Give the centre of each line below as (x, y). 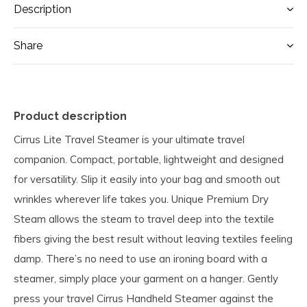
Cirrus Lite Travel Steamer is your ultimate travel (129, 139)
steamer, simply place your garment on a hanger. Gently (146, 279)
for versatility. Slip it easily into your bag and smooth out (147, 179)
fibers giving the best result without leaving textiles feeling (153, 239)
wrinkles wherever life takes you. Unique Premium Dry (141, 199)
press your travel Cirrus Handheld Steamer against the (144, 298)
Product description (70, 116)
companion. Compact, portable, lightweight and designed (149, 159)
